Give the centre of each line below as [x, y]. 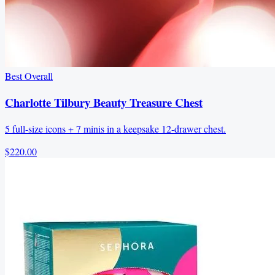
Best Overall [29, 76]
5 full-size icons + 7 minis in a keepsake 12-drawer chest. [115, 128]
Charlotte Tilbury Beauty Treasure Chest [104, 102]
